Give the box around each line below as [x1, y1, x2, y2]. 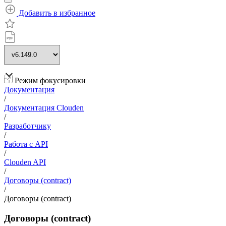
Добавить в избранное [17, 9, 95, 17]
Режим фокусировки [13, 76, 86, 85]
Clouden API [4, 158, 46, 166]
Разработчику [4, 122, 51, 130]
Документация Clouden [4, 103, 84, 112]
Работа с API [4, 140, 48, 148]
